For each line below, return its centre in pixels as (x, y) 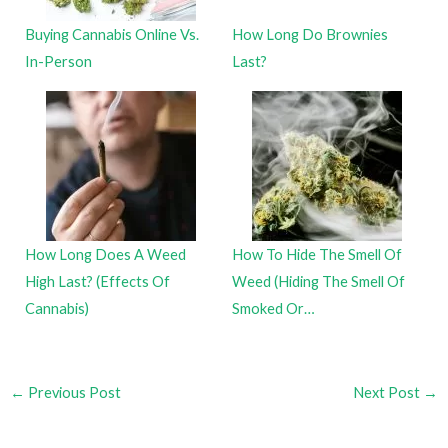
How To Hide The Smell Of (317, 255)
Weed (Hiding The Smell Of (318, 282)
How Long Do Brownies (310, 35)
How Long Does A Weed (106, 255)
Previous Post (72, 392)
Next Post (388, 392)
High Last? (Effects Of (98, 282)
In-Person (59, 62)
